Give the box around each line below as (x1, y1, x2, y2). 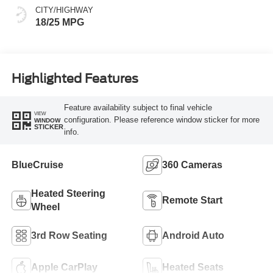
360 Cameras (162, 160, 222, 171)
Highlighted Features (11, 71, 138, 86)
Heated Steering (30, 188, 105, 199)
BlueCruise (11, 160, 63, 171)
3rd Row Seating (30, 230, 107, 241)
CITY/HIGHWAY (35, 5, 93, 15)
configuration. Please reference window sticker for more (63, 115, 260, 125)
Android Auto (162, 230, 224, 241)
